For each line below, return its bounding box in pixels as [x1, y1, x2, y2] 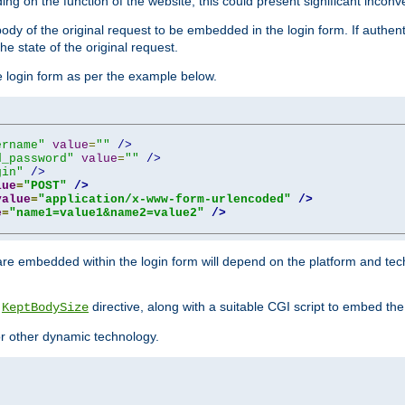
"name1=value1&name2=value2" [9, 205, 204, 220]
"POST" [24, 178, 67, 193]
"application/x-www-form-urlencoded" [38, 192, 291, 206]
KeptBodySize [2, 299, 89, 315]
